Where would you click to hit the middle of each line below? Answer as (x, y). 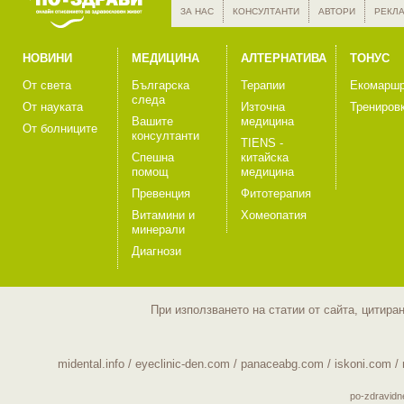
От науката (53, 107)
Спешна (153, 157)
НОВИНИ (47, 58)
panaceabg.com (282, 364)
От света (47, 85)
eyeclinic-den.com (182, 364)
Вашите (152, 121)
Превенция (161, 193)
